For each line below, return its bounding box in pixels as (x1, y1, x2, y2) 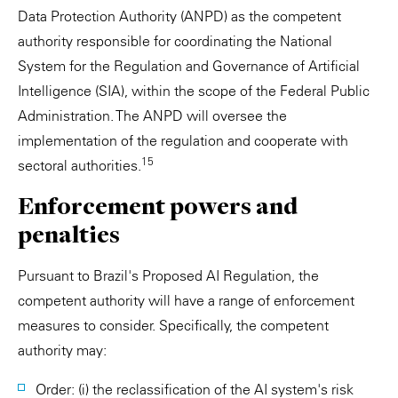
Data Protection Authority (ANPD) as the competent (18, 7, 341, 25)
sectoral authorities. (18, 156, 141, 174)
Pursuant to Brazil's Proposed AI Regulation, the (18, 267, 319, 284)
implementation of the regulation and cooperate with (18, 131, 348, 149)
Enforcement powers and (18, 190, 298, 221)
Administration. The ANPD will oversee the (18, 107, 287, 124)
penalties (18, 219, 123, 250)
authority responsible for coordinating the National (18, 32, 332, 50)
